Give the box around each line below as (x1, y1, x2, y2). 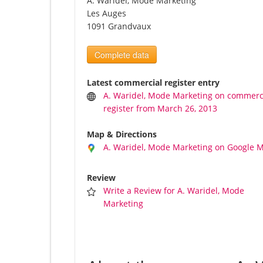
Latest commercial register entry (87, 77, 220, 89)
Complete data (95, 49, 149, 61)
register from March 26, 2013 (103, 103, 218, 114)
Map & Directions (87, 129, 157, 140)
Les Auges (87, 8, 126, 19)
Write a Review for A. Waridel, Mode (103, 185, 245, 197)
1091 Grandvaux (87, 21, 151, 32)
